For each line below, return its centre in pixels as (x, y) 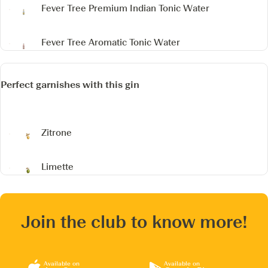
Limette (57, 167)
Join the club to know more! (134, 222)
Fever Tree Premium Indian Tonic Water (125, 9)
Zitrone (57, 133)
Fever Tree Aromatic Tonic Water (111, 43)
